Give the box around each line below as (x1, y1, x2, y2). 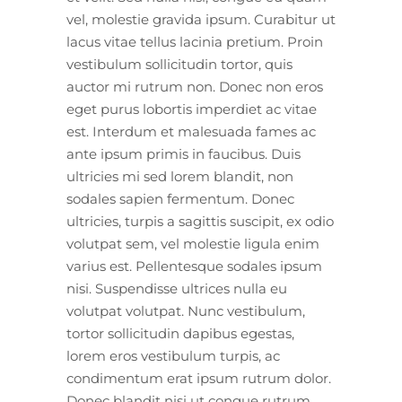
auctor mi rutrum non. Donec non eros (66, 77, 323, 95)
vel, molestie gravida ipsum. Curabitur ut (66, 10, 336, 28)
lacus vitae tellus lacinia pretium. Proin (66, 32, 323, 50)
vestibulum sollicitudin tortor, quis (66, 55, 293, 73)
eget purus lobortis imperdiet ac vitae (66, 100, 317, 118)
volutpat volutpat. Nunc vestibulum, (66, 301, 305, 319)
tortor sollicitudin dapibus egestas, (66, 324, 294, 342)
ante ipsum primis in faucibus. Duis (66, 144, 301, 162)
